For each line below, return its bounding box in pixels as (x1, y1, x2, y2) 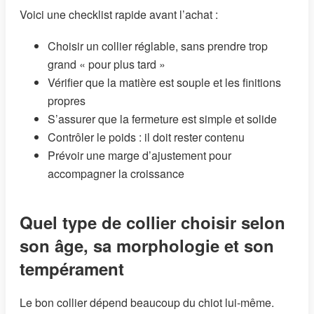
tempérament (20, 256, 124, 280)
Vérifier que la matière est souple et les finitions (48, 74, 281, 90)
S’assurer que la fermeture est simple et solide (48, 110, 277, 127)
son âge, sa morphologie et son (20, 233, 274, 257)
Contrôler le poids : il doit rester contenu (48, 128, 245, 145)
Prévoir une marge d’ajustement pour (48, 146, 231, 163)
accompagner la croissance (48, 165, 184, 182)
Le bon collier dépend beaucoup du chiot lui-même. (20, 294, 274, 311)
